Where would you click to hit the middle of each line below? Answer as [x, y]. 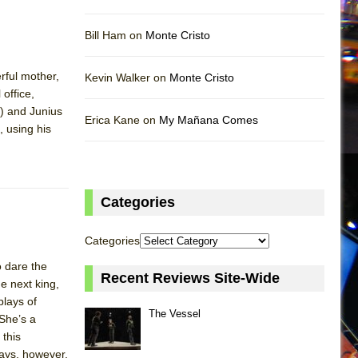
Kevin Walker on [127, 77]
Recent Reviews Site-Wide [190, 278]
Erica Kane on [122, 119]
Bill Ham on [115, 35]
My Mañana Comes [209, 119]
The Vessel [175, 313]
